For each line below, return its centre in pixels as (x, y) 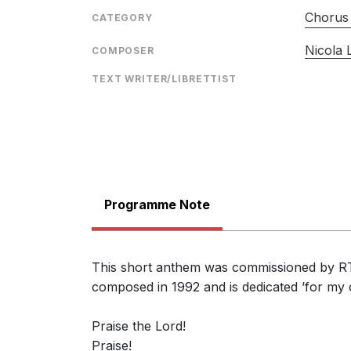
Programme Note (157, 204)
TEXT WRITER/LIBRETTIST (164, 79)
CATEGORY (122, 18)
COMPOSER (123, 51)
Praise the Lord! (139, 326)
